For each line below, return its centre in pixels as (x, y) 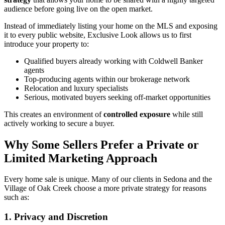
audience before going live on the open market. (78, 9)
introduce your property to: (46, 44)
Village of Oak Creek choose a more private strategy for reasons (105, 188)
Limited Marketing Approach (81, 158)
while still (187, 114)
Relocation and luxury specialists (76, 88)
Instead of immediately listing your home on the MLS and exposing (111, 26)
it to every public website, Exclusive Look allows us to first (98, 35)
